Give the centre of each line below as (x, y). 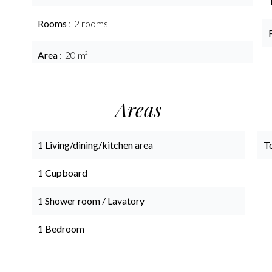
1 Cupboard (63, 173)
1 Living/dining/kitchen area (95, 145)
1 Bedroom (61, 229)
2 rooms (91, 23)
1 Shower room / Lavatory (91, 201)
